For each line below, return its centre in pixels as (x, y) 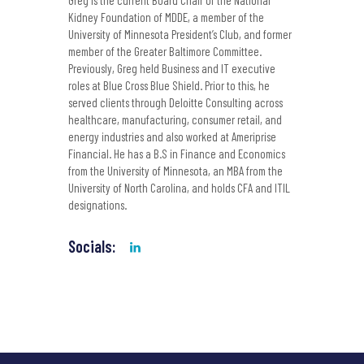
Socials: (92, 247)
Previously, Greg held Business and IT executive (172, 69)
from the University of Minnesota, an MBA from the (175, 171)
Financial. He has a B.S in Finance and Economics (177, 154)
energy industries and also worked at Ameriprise (172, 137)
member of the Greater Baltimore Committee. (165, 52)
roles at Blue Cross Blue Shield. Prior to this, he (169, 86)
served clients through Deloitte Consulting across (175, 103)
